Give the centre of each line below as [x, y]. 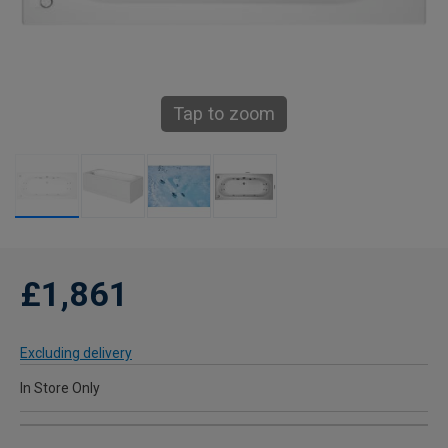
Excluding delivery [76, 353]
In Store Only [60, 388]
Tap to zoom [224, 114]
